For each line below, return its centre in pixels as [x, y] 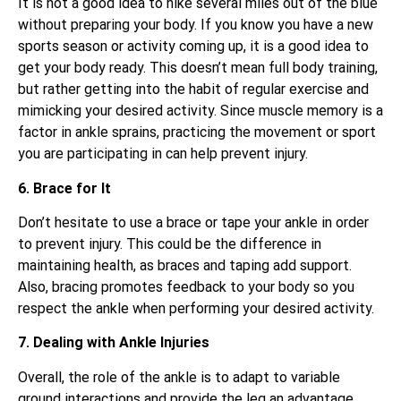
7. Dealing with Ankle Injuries [114, 343]
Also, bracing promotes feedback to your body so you [186, 287]
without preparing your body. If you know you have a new [196, 25]
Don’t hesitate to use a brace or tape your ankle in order [193, 223]
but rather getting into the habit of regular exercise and [193, 90]
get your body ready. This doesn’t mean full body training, [198, 68]
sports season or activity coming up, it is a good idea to [193, 47]
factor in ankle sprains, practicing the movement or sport [197, 132]
